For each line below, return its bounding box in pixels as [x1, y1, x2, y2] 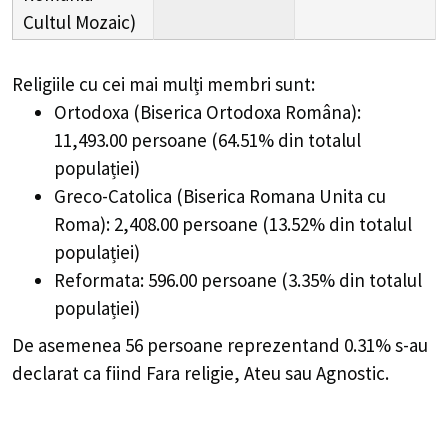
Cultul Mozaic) [23, 9, 136, 34]
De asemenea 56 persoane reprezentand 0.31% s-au [12, 333, 428, 358]
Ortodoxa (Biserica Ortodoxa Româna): [53, 99, 361, 124]
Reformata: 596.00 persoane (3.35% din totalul [53, 267, 422, 292]
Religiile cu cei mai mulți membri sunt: [12, 71, 315, 96]
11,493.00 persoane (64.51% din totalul [53, 127, 361, 152]
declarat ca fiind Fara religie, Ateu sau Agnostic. [12, 361, 389, 386]
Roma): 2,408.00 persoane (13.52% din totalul [53, 211, 412, 236]
